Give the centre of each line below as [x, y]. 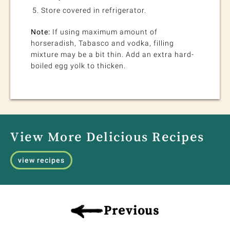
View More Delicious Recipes [107, 137]
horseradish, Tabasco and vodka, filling [102, 43]
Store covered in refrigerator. [94, 11]
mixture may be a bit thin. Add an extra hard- [112, 55]
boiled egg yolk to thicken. [78, 66]
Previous [131, 210]
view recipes [41, 160]
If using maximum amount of [104, 32]
